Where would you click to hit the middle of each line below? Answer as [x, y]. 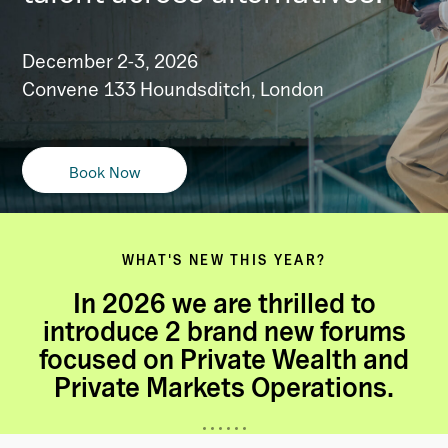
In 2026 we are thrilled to [224, 302]
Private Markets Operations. [224, 386]
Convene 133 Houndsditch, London [173, 88]
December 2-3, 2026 [110, 60]
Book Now [104, 171]
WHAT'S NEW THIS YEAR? [224, 259]
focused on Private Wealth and [224, 358]
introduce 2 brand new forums [224, 330]
